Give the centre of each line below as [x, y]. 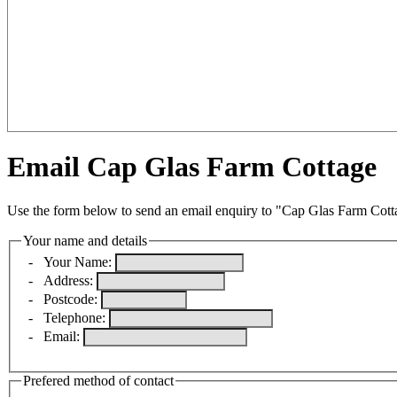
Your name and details [85, 240]
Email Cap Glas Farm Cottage [192, 167]
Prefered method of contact [98, 381]
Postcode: [72, 300]
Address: [68, 281]
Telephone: [76, 318]
